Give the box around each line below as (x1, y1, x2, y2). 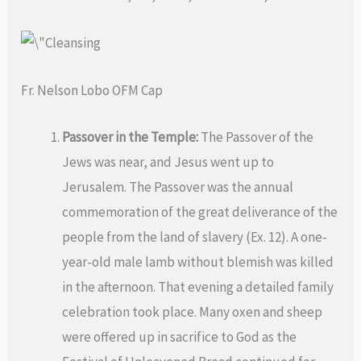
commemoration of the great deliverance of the (62, 202, 338, 221)
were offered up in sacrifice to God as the (62, 327, 297, 346)
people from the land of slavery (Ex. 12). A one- (62, 227, 328, 246)
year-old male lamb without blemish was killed (62, 252, 334, 271)
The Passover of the (198, 127, 314, 146)
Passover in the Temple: (62, 127, 199, 146)
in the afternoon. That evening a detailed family (62, 277, 334, 296)
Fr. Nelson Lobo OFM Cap (21, 81, 164, 99)
